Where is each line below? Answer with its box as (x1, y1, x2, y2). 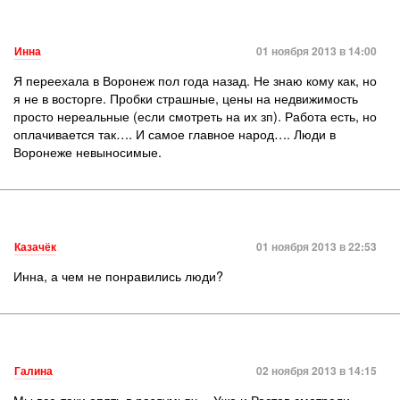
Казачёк (14, 238, 56, 254)
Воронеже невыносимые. (13, 142, 162, 161)
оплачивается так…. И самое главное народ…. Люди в (13, 124, 336, 143)
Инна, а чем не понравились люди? (13, 266, 223, 285)
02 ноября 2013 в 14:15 (256, 362, 377, 379)
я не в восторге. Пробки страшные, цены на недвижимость (13, 88, 358, 107)
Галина (14, 362, 53, 379)
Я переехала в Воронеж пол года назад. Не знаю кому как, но (13, 71, 377, 89)
